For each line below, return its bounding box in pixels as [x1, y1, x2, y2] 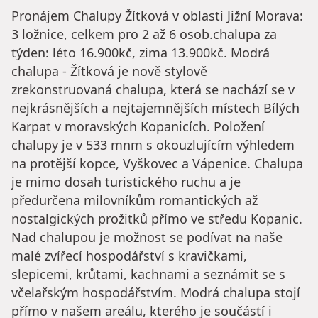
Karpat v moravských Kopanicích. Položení [11, 118, 265, 136]
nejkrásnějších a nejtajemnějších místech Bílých [11, 99, 300, 117]
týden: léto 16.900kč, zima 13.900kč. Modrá [11, 44, 270, 62]
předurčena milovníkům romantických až [11, 192, 258, 209]
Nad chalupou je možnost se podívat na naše [11, 229, 283, 246]
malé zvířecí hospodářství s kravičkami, [11, 247, 247, 265]
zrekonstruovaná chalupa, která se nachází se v [11, 81, 295, 99]
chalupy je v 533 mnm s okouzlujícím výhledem [11, 136, 295, 154]
